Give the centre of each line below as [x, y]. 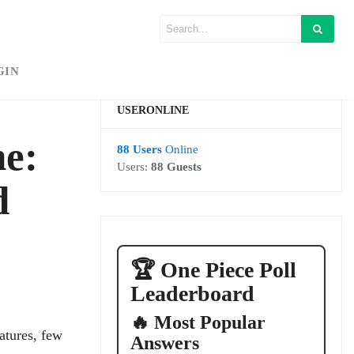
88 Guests [176, 167]
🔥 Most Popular [198, 322]
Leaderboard [192, 294]
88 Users [139, 149]
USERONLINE [153, 110]
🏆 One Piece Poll [213, 270]
